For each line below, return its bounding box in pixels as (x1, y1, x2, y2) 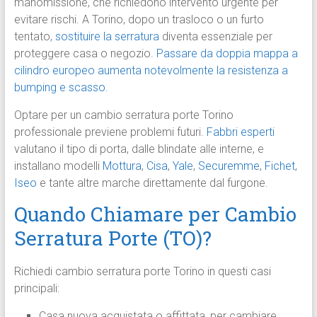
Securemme (197, 159, 260, 173)
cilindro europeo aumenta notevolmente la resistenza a (13, 64, 288, 78)
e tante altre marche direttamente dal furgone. (36, 176, 268, 190)
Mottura (102, 159, 142, 173)
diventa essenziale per (158, 30, 272, 44)
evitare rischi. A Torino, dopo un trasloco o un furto (13, 13, 264, 27)
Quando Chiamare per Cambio (13, 201, 296, 228)
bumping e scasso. (13, 81, 108, 95)
